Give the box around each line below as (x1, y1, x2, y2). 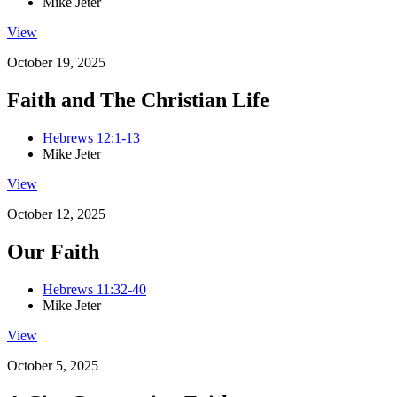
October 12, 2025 (7, 206, 105, 222)
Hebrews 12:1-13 (43, 130, 140, 146)
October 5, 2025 (7, 357, 98, 373)
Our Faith (7, 240, 99, 263)
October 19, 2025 (7, 55, 105, 71)
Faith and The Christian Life (7, 89, 269, 113)
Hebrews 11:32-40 (43, 281, 146, 297)
